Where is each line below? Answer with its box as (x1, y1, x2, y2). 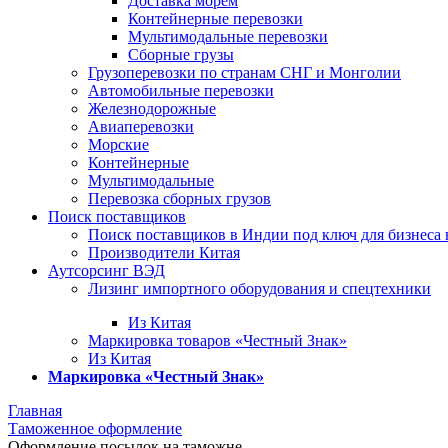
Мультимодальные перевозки (128, 28, 328, 45)
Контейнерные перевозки (128, 10, 303, 27)
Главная (8, 402, 62, 419)
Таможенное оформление (8, 420, 182, 437)
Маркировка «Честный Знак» (48, 368, 264, 385)
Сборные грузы (128, 46, 234, 63)
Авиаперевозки (88, 118, 194, 135)
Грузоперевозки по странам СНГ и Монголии (88, 64, 401, 81)
